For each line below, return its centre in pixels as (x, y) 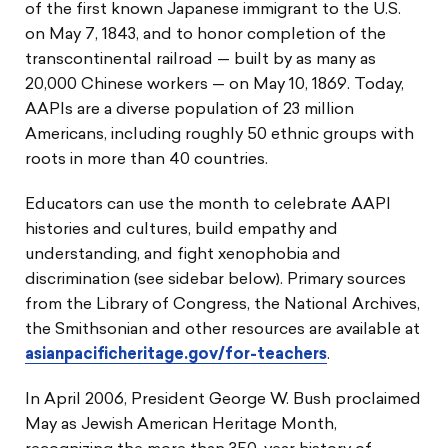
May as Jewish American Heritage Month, (181, 424)
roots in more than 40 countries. (146, 159)
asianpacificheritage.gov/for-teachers (176, 354)
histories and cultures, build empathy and (181, 229)
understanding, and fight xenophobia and (183, 254)
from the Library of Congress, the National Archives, (222, 304)
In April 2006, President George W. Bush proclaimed (223, 399)
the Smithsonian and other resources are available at (222, 329)
